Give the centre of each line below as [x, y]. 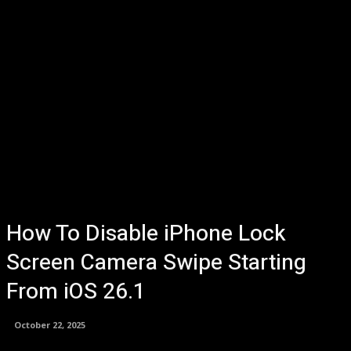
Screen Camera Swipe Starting [156, 263]
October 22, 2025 [50, 324]
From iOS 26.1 [76, 292]
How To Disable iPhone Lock [146, 234]
